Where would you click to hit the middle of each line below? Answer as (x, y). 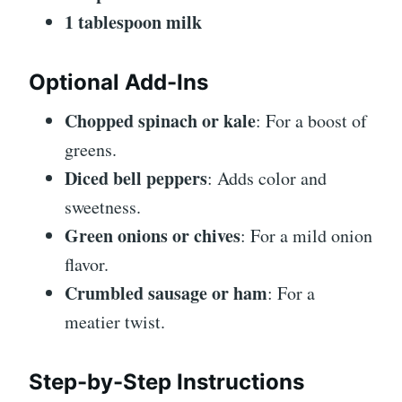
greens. (91, 150)
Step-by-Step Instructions (166, 382)
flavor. (87, 265)
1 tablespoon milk (133, 22)
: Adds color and (267, 179)
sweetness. (103, 207)
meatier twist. (115, 322)
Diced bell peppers (136, 179)
